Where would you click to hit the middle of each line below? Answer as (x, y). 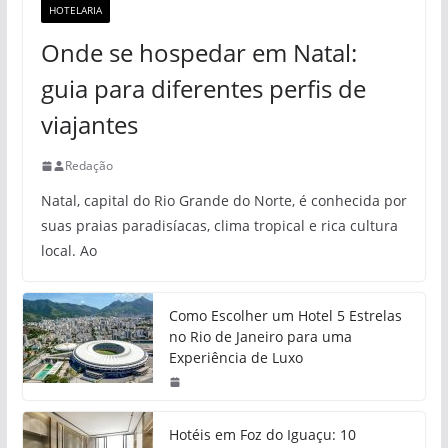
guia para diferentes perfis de (203, 89)
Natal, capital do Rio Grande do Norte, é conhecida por (223, 201)
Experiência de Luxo (235, 358)
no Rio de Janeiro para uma (260, 337)
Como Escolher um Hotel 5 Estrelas (285, 316)
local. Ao (68, 251)
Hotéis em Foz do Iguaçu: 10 (262, 435)
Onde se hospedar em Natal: (198, 53)
